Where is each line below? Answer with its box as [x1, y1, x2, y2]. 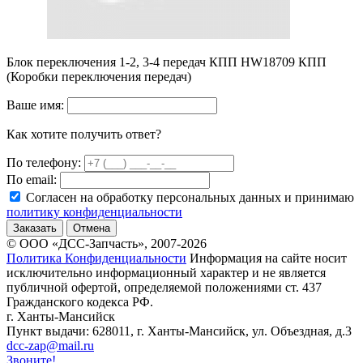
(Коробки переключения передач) [6, 69, 191, 83]
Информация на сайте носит [190, 250, 347, 265]
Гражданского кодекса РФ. [6, 294, 153, 309]
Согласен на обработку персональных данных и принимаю [23, 190, 354, 204]
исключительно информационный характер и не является [6, 265, 326, 280]
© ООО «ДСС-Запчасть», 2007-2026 [6, 236, 207, 250]
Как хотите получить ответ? [6, 126, 161, 141]
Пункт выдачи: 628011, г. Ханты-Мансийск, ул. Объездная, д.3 [6, 323, 352, 338]
